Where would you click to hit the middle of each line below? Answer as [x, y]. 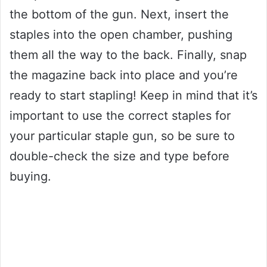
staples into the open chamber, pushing [121, 35]
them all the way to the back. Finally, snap [128, 55]
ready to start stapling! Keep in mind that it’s [133, 96]
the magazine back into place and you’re [124, 75]
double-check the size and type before [119, 156]
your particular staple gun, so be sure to [122, 136]
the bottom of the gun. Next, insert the [119, 15]
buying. [30, 177]
